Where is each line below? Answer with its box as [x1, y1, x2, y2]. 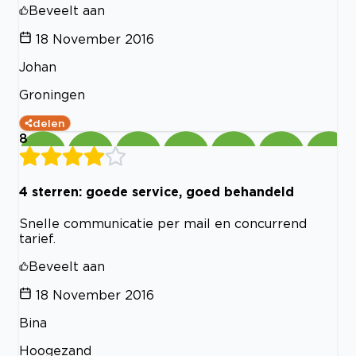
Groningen [19, 87, 85, 102]
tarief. [19, 231, 56, 246]
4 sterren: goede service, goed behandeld [19, 184, 294, 199]
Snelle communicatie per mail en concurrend [19, 216, 307, 231]
